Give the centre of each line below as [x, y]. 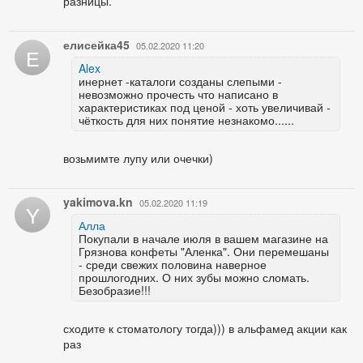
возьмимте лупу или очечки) [138, 158]
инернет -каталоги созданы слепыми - [180, 81]
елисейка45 [96, 44]
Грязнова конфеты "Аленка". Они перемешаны [204, 251]
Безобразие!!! [115, 290]
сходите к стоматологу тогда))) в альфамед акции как [205, 328]
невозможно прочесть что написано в [178, 94]
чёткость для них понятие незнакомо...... [186, 120]
